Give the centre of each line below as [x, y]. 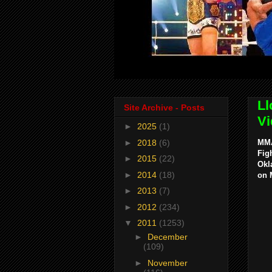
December [167, 237]
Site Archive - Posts [164, 108]
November [167, 263]
